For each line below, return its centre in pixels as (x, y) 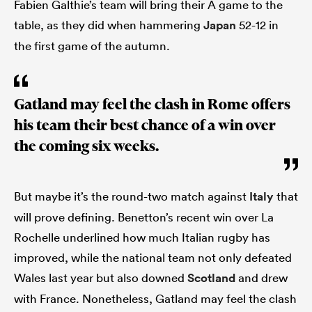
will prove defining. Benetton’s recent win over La (144, 217)
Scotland (211, 278)
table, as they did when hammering (109, 24)
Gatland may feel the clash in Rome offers (152, 104)
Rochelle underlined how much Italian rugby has (142, 237)
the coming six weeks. (86, 146)
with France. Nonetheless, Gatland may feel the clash (155, 298)
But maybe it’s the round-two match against (132, 196)
